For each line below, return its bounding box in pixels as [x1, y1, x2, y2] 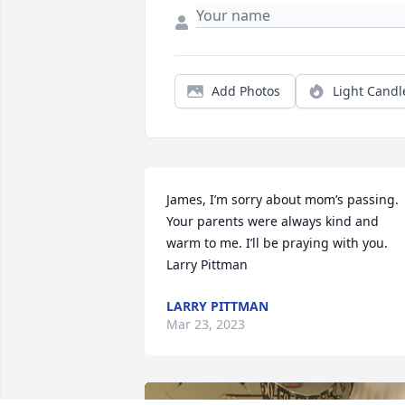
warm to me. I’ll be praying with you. [166, 234, 388, 252]
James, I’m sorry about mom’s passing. [166, 191, 399, 209]
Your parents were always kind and [166, 212, 379, 231]
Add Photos [212, 82, 280, 100]
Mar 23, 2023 [166, 316, 245, 334]
